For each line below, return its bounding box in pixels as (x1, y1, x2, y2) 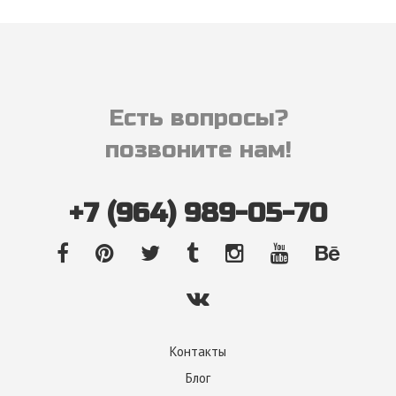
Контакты (170, 342, 226, 360)
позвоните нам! (104, 136, 292, 164)
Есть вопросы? (108, 104, 288, 133)
